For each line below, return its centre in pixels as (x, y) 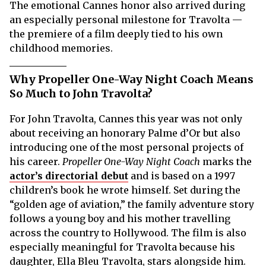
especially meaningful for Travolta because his (122, 247)
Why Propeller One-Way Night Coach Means (132, 80)
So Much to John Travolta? (81, 94)
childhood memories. (61, 48)
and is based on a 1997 (182, 176)
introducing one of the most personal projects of (126, 148)
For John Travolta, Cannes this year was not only (126, 119)
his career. (36, 162)
